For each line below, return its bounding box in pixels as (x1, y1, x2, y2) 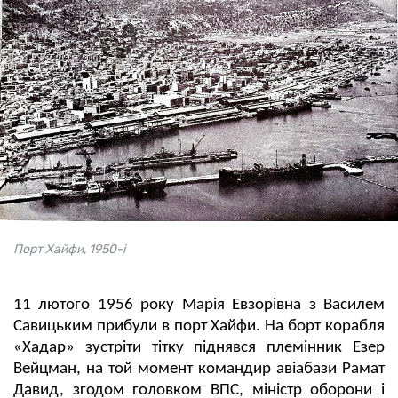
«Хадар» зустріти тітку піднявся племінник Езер (13, 339, 385, 357)
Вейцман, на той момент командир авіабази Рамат (13, 361, 385, 378)
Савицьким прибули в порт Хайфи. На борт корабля (13, 318, 385, 336)
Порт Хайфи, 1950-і (13, 242, 125, 258)
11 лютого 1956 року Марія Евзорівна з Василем (13, 297, 385, 314)
